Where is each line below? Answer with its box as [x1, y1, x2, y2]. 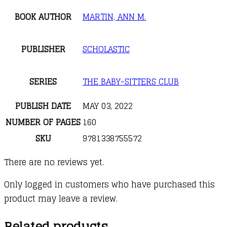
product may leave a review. [4, 191, 118, 206]
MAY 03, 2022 [83, 98, 133, 113]
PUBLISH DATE [15, 98, 71, 113]
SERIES [29, 74, 57, 89]
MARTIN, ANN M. [83, 9, 146, 24]
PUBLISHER [21, 42, 65, 56]
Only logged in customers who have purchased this [4, 177, 215, 192]
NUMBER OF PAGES [6, 115, 81, 129]
